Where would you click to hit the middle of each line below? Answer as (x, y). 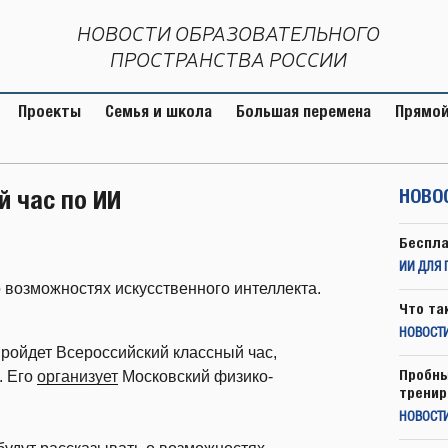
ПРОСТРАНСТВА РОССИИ (228, 59)
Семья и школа (158, 111)
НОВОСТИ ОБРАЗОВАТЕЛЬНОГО (228, 33)
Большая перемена (303, 111)
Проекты (49, 111)
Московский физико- (195, 376)
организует (77, 376)
